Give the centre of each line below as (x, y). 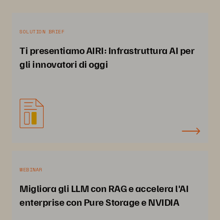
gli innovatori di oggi (64, 64)
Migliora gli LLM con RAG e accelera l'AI (104, 188)
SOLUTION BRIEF (42, 32)
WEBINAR (31, 170)
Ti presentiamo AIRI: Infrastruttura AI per (107, 50)
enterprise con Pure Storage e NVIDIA (99, 202)
